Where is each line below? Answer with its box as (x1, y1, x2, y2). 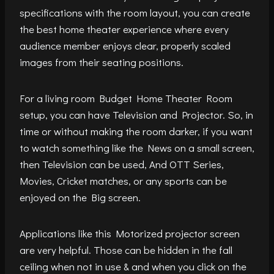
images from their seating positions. (20, 55, 183, 70)
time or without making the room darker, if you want (20, 124, 253, 139)
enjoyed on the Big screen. (20, 190, 141, 205)
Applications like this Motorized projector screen (20, 226, 240, 241)
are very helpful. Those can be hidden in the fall (20, 243, 232, 257)
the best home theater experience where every (20, 22, 229, 37)
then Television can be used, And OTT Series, (20, 157, 224, 172)
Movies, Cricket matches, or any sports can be (20, 174, 227, 188)
